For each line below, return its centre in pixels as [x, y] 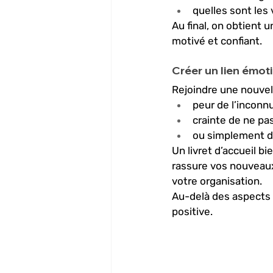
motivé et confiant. [217, 41]
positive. [193, 212]
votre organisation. [217, 181]
